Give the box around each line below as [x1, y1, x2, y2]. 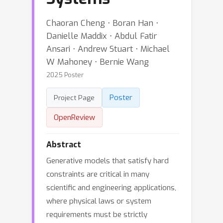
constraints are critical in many [46, 169, 149, 179]
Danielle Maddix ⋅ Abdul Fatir [46, 30, 157, 41]
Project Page [54, 93, 95, 102]
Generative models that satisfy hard [46, 156, 169, 166]
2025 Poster [46, 71, 84, 79]
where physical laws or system [46, 196, 151, 206]
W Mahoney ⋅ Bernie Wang [46, 56, 149, 67]
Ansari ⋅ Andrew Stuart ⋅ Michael [46, 43, 170, 54]
